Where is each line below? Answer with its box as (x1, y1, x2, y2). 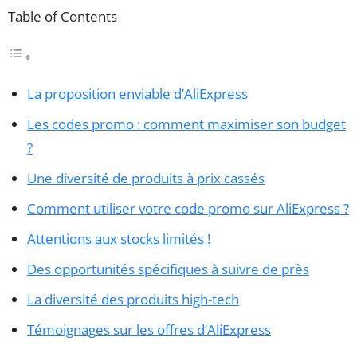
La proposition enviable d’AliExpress (27, 84, 248, 103)
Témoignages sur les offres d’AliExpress (27, 320, 271, 339)
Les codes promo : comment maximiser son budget (27, 114, 346, 133)
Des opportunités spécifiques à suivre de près (27, 259, 309, 278)
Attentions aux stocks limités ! (27, 229, 210, 248)
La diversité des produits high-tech (27, 289, 239, 308)
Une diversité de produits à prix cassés (27, 168, 265, 187)
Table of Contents (8, 7, 117, 25)
